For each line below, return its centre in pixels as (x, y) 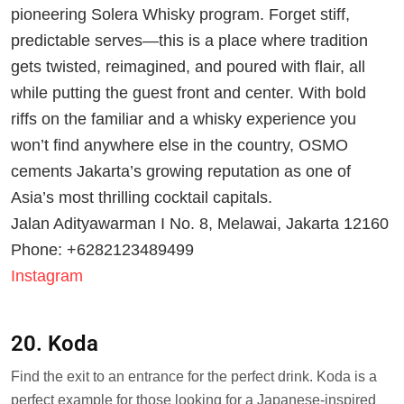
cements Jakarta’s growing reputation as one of (181, 171)
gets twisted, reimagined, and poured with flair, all (188, 66)
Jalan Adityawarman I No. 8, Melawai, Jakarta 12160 (200, 223)
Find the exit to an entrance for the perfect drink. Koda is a (194, 377)
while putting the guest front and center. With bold (188, 92)
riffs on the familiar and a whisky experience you (184, 119)
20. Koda (55, 343)
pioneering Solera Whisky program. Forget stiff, (180, 14)
